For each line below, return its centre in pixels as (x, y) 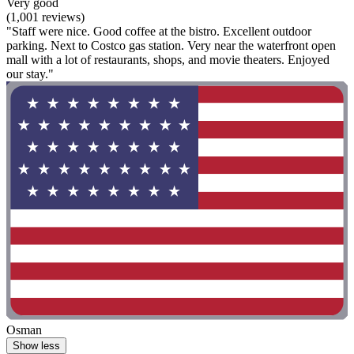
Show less (36, 345)
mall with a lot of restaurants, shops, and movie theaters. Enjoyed (168, 59)
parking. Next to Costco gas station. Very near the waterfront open (171, 45)
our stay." (30, 73)
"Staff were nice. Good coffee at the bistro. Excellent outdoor (159, 31)
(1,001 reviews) (45, 17)
